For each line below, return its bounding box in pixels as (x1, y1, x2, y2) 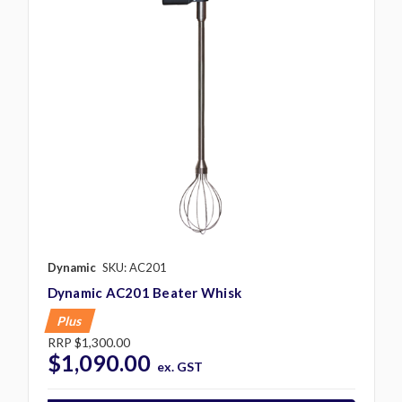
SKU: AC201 (101, 260, 167, 275)
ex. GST (157, 359, 204, 375)
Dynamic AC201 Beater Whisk (47, 284, 241, 301)
